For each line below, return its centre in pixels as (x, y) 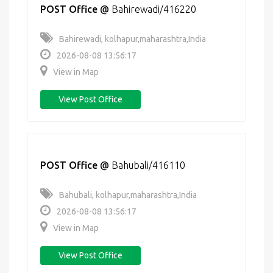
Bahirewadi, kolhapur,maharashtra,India (133, 39)
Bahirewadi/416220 (154, 9)
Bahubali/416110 (148, 165)
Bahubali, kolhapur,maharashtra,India (128, 195)
